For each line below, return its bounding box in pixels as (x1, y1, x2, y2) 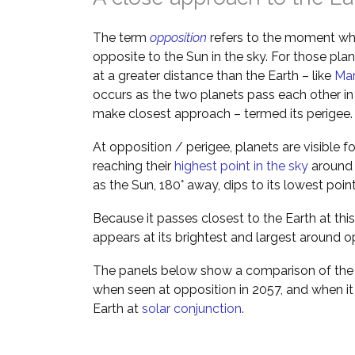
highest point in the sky (174, 158, 308, 174)
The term (93, 30, 150, 45)
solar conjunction (142, 301, 242, 316)
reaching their (93, 158, 174, 174)
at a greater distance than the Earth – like (93, 68, 334, 83)
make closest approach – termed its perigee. (93, 106, 353, 121)
